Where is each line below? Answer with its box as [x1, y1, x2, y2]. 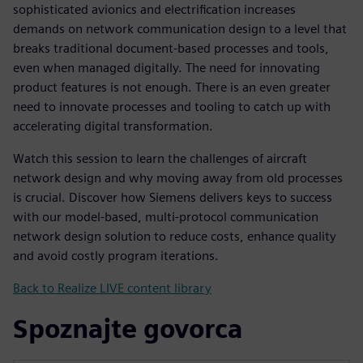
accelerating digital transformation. [13, 117, 213, 134]
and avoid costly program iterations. [13, 247, 219, 263]
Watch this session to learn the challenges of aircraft [13, 150, 307, 166]
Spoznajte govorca [13, 312, 243, 344]
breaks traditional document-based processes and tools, [13, 40, 329, 56]
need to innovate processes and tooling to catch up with [13, 98, 331, 114]
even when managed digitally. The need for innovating [13, 59, 320, 75]
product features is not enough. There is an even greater [13, 79, 331, 95]
